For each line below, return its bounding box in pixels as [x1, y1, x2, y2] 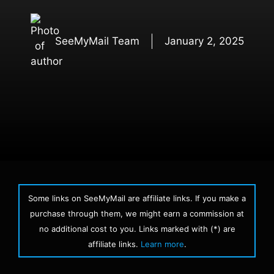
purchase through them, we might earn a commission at [30, 209, 244, 218]
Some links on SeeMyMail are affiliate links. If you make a [28, 193, 246, 203]
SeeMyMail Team [54, 35, 139, 47]
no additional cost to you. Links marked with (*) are [39, 224, 235, 234]
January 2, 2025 [164, 35, 244, 47]
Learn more [140, 239, 184, 249]
